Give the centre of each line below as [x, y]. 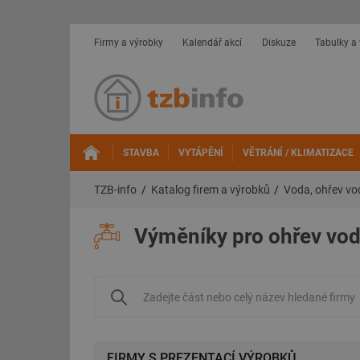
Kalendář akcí [213, 43]
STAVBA [141, 153]
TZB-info [115, 190]
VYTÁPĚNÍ [200, 153]
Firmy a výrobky [129, 43]
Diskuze [278, 43]
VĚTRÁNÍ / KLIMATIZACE [298, 153]
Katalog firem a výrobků [210, 190]
